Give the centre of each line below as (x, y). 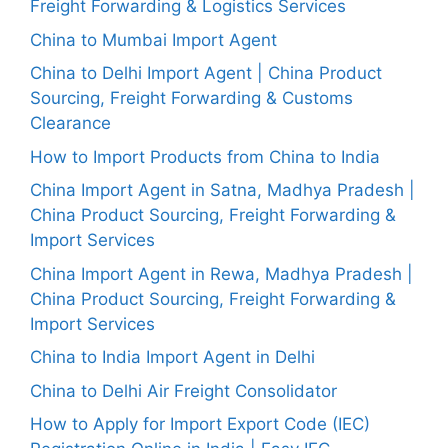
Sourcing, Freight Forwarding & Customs (191, 98)
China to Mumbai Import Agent (153, 39)
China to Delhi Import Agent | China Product (206, 73)
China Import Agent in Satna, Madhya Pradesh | (222, 190)
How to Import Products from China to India (205, 156)
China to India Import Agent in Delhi (172, 357)
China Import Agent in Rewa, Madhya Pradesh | (221, 273)
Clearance (70, 123)
